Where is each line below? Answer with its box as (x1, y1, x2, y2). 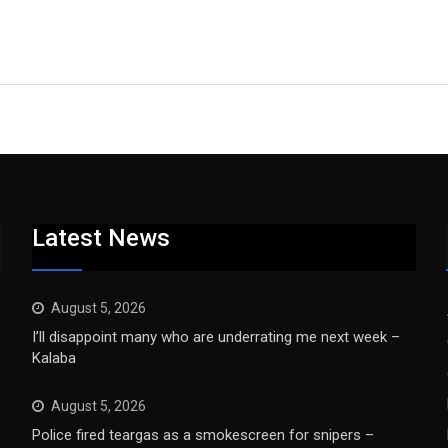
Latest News (32, 224, 171, 252)
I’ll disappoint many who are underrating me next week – (32, 328, 401, 346)
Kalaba (32, 349, 77, 367)
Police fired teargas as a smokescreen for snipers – (32, 426, 375, 444)
